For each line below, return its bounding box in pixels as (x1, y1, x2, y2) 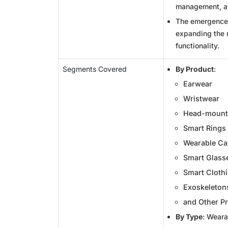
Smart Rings (183, 124, 226, 132)
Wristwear (183, 94, 219, 103)
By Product (176, 65, 214, 73)
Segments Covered (63, 65, 127, 73)
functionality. (176, 41, 219, 50)
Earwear (183, 79, 212, 88)
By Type (176, 212, 203, 221)
